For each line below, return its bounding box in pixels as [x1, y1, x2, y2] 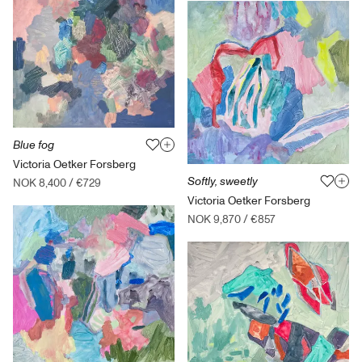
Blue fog [13, 137, 54, 153]
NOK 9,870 [187, 212, 241, 228]
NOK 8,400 [13, 175, 66, 191]
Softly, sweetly [187, 174, 258, 190]
